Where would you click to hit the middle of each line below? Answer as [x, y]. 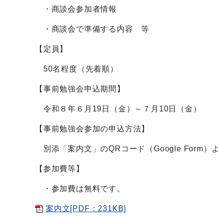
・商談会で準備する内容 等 [92, 29]
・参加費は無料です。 [80, 189]
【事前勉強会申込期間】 [80, 89]
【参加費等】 [60, 169]
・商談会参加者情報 [76, 9]
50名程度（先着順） [77, 69]
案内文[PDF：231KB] [86, 209]
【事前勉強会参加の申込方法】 [92, 129]
